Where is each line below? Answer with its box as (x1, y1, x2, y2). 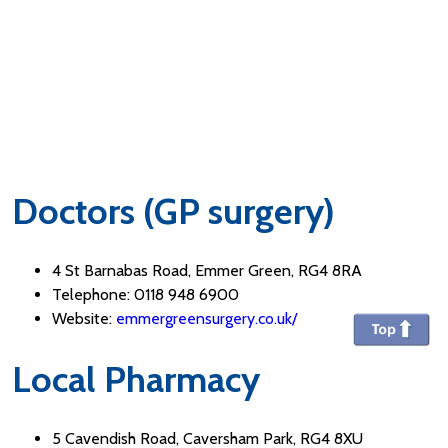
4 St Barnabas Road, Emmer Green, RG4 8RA (52, 261, 362, 280)
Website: (52, 309, 116, 328)
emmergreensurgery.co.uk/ (116, 309, 297, 328)
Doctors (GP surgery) (12, 189, 335, 234)
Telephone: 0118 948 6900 (52, 285, 239, 304)
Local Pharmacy (12, 356, 260, 401)
